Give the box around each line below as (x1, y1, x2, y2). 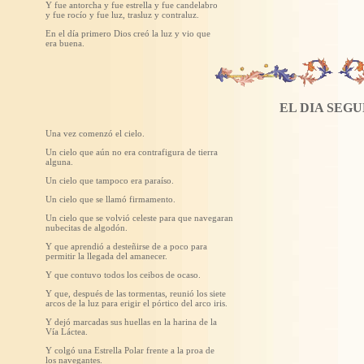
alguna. (45, 157, 73, 167)
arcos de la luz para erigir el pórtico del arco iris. (45, 298, 227, 308)
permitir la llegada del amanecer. (45, 251, 167, 261)
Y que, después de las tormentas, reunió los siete (45, 288, 226, 298)
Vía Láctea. (45, 327, 88, 336)
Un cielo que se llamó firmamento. (45, 194, 175, 204)
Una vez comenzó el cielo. (45, 128, 145, 138)
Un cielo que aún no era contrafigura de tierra (45, 147, 218, 157)
